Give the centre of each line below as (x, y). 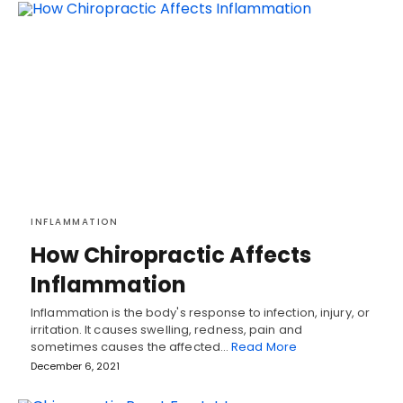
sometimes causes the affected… (131, 346)
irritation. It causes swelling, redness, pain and (166, 329)
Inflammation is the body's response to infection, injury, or (201, 312)
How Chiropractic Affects (171, 255)
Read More (264, 346)
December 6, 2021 (75, 366)
